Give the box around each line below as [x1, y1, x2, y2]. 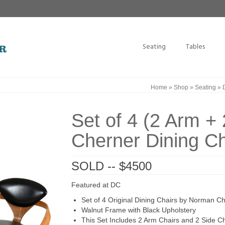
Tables [185, 41, 205, 53]
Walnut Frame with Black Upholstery [81, 206, 196, 214]
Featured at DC [71, 181, 121, 189]
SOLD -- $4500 [71, 159, 152, 173]
